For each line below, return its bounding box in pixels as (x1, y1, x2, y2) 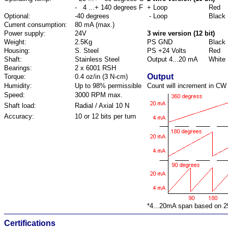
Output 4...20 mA (147, 55, 198, 63)
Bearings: (4, 64, 32, 72)
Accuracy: (4, 112, 34, 120)
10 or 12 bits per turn (75, 112, 136, 120)
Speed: (4, 91, 25, 99)
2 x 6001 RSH (75, 64, 116, 72)
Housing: (4, 47, 30, 54)
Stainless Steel (75, 55, 120, 63)
